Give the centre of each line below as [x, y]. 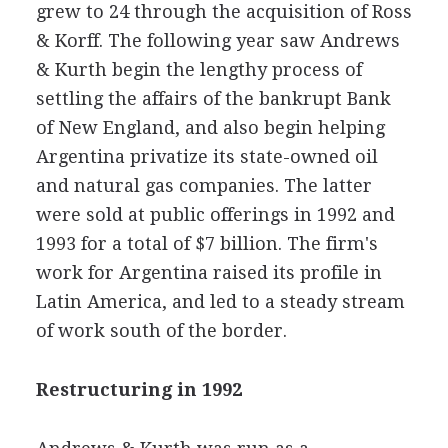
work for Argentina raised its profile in [208, 272]
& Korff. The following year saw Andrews [217, 40]
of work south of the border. [161, 330]
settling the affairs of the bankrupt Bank [213, 98]
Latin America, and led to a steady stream [220, 301]
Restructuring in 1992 [138, 389]
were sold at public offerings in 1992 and [215, 214]
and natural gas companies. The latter [203, 185]
